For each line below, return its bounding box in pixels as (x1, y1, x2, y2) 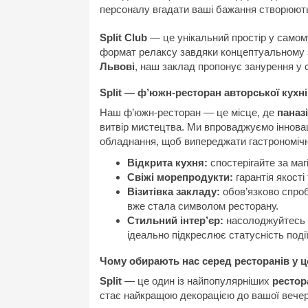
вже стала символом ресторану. (127, 200, 278, 212)
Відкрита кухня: (127, 157, 208, 168)
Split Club (100, 32, 147, 43)
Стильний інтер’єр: (127, 214, 223, 226)
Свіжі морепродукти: (127, 171, 233, 183)
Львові (100, 60, 135, 72)
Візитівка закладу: (127, 186, 220, 197)
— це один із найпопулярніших (122, 275, 272, 287)
